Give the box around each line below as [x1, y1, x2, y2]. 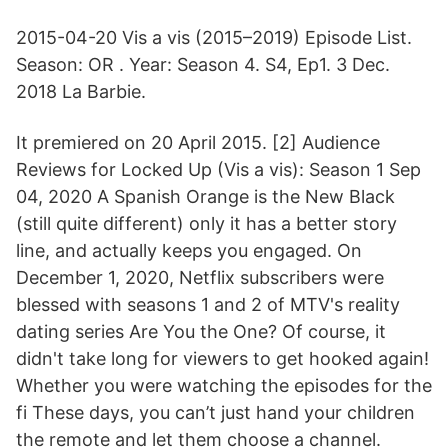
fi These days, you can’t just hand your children [16, 402, 415, 423]
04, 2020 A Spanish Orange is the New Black [16, 186, 395, 207]
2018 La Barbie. [16, 81, 146, 102]
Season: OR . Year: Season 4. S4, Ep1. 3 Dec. [16, 54, 390, 75]
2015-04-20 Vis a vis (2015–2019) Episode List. [16, 27, 412, 48]
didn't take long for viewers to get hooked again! [16, 348, 429, 369]
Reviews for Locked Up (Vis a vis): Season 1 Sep [16, 159, 421, 180]
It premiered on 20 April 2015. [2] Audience [16, 132, 380, 153]
